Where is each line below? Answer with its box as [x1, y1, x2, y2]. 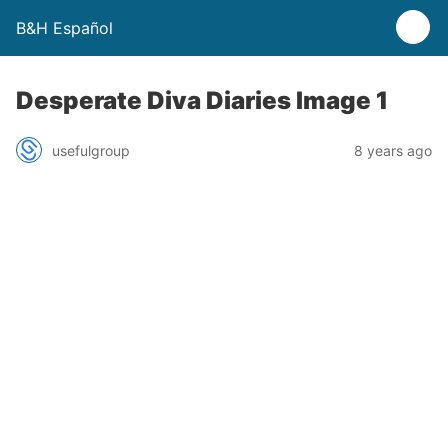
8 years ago [354, 141, 432, 159]
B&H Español [16, 18, 113, 38]
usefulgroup [52, 141, 130, 159]
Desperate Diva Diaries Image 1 [16, 86, 388, 115]
